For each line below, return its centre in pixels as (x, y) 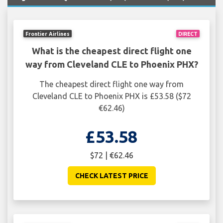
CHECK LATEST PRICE (111, 176)
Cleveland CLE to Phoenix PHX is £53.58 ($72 (111, 96)
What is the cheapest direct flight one (111, 51)
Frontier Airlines (48, 34)
